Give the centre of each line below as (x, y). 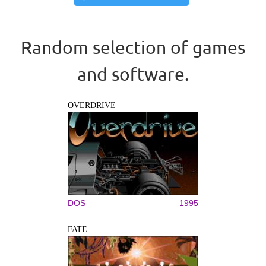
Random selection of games (133, 47)
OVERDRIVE (92, 105)
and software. (133, 74)
